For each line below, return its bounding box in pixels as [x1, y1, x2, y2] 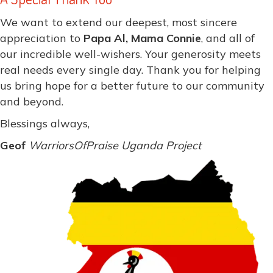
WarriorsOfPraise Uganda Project [29, 138, 201, 153]
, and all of [201, 31, 255, 46]
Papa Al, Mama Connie [83, 31, 201, 46]
